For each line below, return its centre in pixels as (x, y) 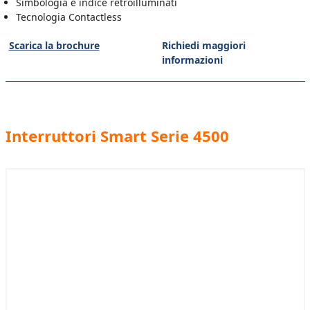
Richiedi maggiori (204, 45)
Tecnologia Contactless (69, 17)
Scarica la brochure (54, 45)
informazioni (192, 60)
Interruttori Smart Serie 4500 (117, 136)
